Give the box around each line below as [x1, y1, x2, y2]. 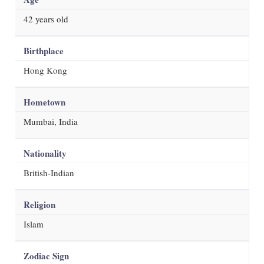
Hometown [24, 95, 65, 108]
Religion [24, 197, 55, 211]
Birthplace [24, 44, 64, 57]
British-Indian [24, 166, 74, 179]
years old [33, 12, 68, 25]
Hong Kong [24, 64, 67, 76]
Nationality [24, 146, 67, 160]
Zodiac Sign [24, 249, 69, 262]
